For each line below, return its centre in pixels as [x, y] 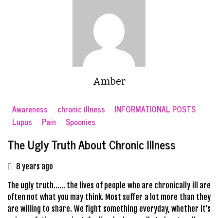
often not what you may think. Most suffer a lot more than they [109, 197]
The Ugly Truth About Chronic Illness [91, 144]
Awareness [30, 109]
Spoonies [81, 121]
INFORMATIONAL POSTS [155, 109]
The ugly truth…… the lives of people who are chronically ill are [109, 185]
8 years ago [35, 166]
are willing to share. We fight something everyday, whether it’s [109, 209]
